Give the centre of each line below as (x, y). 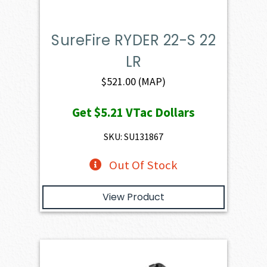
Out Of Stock (143, 165)
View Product (133, 197)
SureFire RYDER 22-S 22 (133, 41)
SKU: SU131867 (133, 137)
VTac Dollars (159, 113)
